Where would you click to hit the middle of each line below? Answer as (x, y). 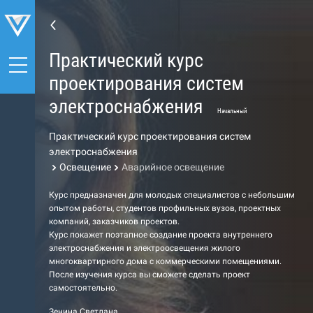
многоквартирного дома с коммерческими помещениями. (165, 261)
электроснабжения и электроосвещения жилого (145, 248)
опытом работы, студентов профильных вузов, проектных (165, 208)
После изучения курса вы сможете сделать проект (150, 275)
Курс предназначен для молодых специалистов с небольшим (172, 195)
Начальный (232, 111)
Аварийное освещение (173, 167)
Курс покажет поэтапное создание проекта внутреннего (161, 235)
